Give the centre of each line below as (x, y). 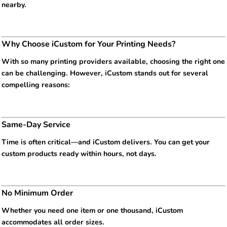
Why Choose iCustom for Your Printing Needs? (88, 44)
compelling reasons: (36, 85)
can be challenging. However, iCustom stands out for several (105, 73)
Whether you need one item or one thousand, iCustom (92, 211)
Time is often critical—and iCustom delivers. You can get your (106, 142)
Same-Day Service (36, 124)
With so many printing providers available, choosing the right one (113, 62)
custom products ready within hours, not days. (79, 154)
